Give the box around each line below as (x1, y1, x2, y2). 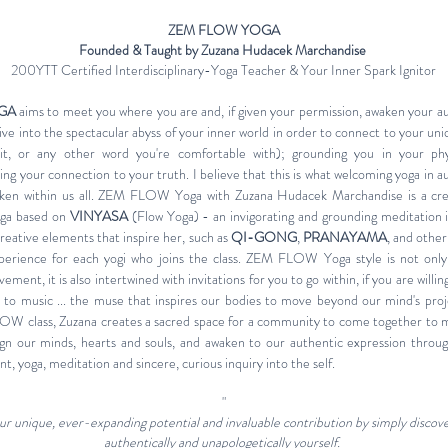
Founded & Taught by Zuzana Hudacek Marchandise (78, 40, 369, 60)
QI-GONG (230, 227, 297, 247)
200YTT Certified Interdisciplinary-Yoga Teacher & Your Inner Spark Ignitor (11, 60, 436, 80)
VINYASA (69, 206, 128, 226)
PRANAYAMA (302, 227, 387, 247)
